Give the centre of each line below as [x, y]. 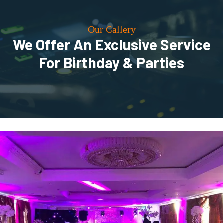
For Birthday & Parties [111, 62]
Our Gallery [111, 29]
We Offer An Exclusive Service [111, 44]
